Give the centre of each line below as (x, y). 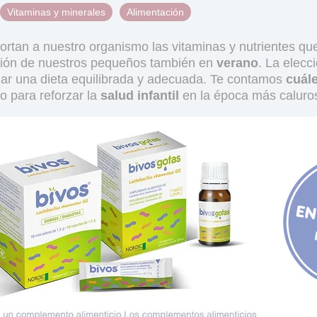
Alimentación (155, 12)
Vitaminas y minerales (56, 12)
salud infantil (140, 95)
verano (237, 63)
